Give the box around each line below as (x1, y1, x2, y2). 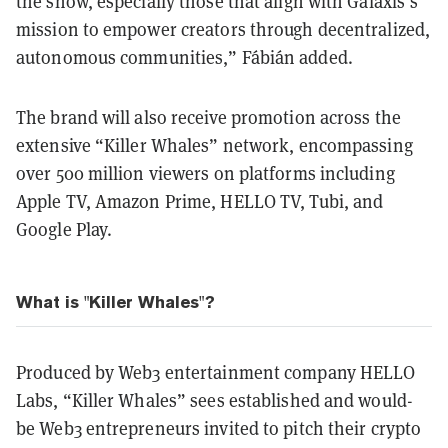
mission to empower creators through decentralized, (16, 17, 431, 41)
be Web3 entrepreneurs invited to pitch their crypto (16, 416, 422, 440)
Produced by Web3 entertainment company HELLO (16, 360, 416, 384)
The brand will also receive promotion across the (16, 105, 401, 129)
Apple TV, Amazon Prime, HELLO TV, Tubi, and (16, 189, 384, 213)
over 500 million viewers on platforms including (16, 161, 395, 185)
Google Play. (16, 217, 113, 241)
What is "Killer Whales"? (16, 291, 215, 312)
